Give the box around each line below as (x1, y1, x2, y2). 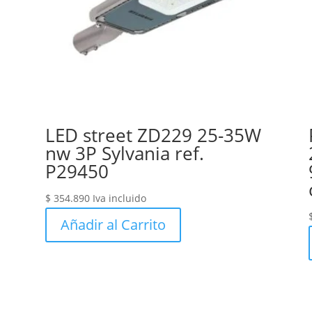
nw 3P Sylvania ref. (45, 141, 204, 166)
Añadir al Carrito (60, 215, 166, 235)
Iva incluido (92, 192, 146, 205)
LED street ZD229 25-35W (45, 123, 261, 148)
